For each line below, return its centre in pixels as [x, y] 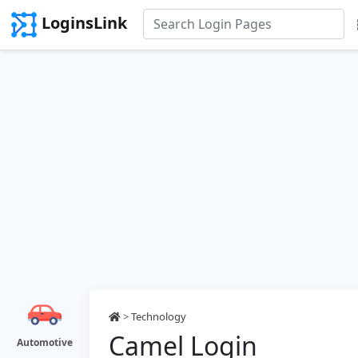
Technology [159, 316]
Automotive [45, 342]
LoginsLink [84, 23]
